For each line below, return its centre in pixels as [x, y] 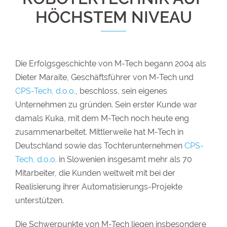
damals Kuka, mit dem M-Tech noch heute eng [102, 118]
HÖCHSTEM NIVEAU [113, 17]
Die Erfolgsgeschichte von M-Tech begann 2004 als [111, 64]
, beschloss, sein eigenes [121, 91]
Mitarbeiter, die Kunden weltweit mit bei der [95, 173]
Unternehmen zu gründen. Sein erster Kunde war [106, 105]
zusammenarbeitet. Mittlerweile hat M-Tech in [99, 132]
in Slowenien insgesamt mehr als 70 [124, 159]
